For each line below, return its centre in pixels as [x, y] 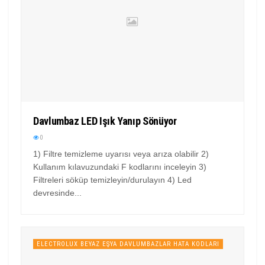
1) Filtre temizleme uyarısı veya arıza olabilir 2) [121, 153]
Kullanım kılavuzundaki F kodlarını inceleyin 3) [120, 167]
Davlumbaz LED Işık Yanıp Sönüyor [105, 121]
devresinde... [57, 193]
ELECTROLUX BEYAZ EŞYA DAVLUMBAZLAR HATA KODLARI [128, 244]
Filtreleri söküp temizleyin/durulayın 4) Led [112, 180]
